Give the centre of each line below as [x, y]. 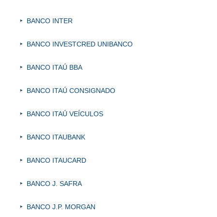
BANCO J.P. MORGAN [61, 207]
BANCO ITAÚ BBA [54, 68]
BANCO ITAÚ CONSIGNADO [71, 91]
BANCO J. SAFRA [54, 184]
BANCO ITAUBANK [56, 137]
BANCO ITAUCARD [56, 161]
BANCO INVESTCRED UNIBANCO [80, 44]
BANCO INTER [50, 21]
